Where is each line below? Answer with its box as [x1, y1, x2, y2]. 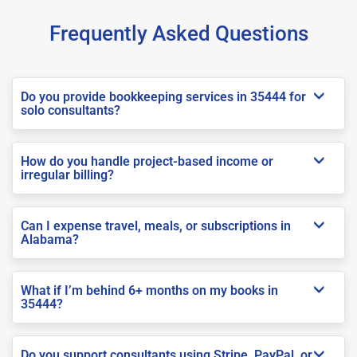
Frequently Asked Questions [49, 21, 308, 45]
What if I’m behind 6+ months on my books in [21, 282, 278, 298]
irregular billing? [21, 167, 114, 182]
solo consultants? [21, 102, 120, 118]
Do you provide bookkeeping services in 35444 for [21, 88, 306, 104]
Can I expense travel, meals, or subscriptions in [21, 218, 291, 233]
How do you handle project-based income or [21, 153, 273, 169]
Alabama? [21, 231, 79, 247]
